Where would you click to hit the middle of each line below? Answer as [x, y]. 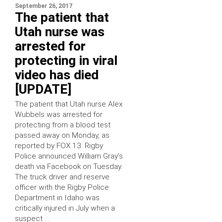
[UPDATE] [43, 89]
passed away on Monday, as [62, 136]
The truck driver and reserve [62, 177]
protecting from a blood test [63, 125]
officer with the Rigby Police [62, 188]
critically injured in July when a [65, 208]
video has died [57, 75]
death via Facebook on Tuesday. [69, 167]
